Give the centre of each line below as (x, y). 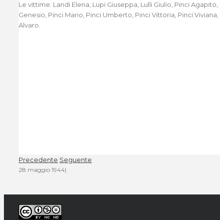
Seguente (76, 160)
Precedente (38, 160)
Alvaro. (29, 25)
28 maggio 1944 (42, 170)
